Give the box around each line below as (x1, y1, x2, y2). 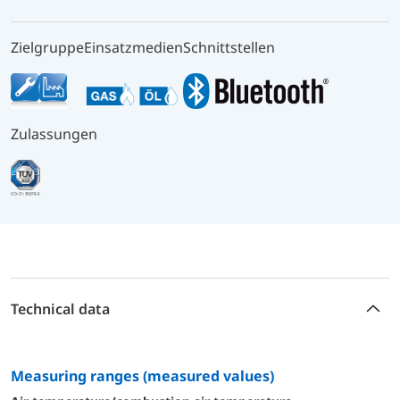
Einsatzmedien (84, 37, 183, 57)
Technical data (11, 298, 110, 319)
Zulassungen (11, 123, 97, 144)
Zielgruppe (11, 37, 84, 57)
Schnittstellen (183, 37, 275, 57)
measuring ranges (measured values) (24, 365, 274, 386)
